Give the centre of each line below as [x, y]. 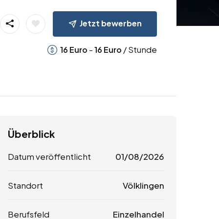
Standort [25, 186]
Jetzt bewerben [110, 23]
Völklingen [143, 186]
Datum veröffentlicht [49, 157]
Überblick [31, 134]
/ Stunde [139, 49]
